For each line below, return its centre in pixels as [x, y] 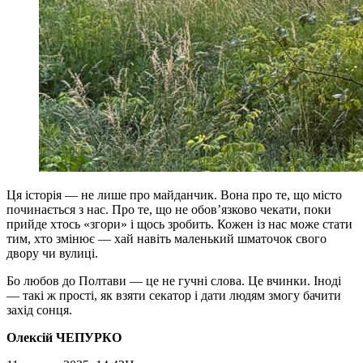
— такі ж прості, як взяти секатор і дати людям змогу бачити [174, 295]
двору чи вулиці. [52, 253]
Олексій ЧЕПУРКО [64, 337]
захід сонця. [39, 310]
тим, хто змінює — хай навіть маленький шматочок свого [167, 238]
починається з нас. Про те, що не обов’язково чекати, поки [169, 209]
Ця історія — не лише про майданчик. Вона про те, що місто [174, 194]
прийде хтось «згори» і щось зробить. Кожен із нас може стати [179, 224]
